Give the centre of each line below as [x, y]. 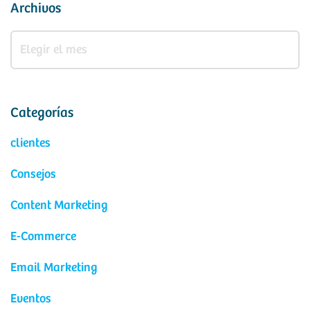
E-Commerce [43, 237]
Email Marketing [54, 268]
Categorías [42, 113]
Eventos [31, 299]
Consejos [33, 174]
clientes [30, 143]
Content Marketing [59, 206]
